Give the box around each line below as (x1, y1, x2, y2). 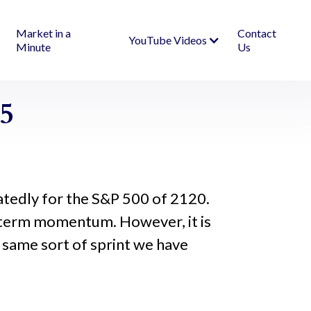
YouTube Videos (128, 33, 207, 47)
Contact (237, 26, 276, 40)
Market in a (16, 26, 72, 40)
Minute (16, 40, 51, 53)
